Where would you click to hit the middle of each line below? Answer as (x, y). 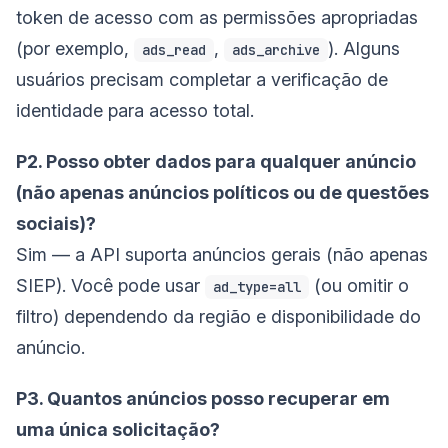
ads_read (174, 50)
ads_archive (276, 50)
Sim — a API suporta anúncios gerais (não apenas (222, 255)
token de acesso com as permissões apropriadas (217, 18)
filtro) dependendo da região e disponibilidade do (218, 317)
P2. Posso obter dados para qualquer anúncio (216, 162)
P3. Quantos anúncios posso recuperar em (203, 399)
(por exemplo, (75, 49)
